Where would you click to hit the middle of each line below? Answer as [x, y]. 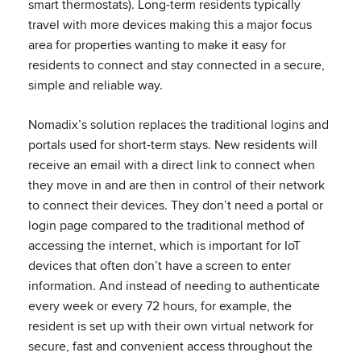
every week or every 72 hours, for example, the [160, 306]
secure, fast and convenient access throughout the [170, 346]
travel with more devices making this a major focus [170, 25]
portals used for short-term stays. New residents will [173, 145]
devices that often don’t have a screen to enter [160, 266]
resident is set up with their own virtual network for [171, 326]
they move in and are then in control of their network [176, 185]
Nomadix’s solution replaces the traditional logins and [178, 124]
